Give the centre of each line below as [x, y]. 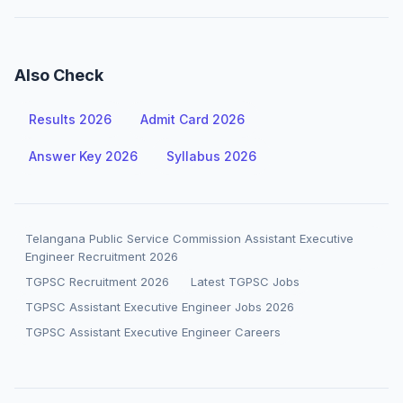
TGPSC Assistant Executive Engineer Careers [153, 332]
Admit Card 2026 [193, 119]
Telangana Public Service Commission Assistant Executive [189, 238]
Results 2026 [70, 119]
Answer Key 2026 [83, 156]
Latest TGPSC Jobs [245, 282]
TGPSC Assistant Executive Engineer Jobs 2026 [160, 307]
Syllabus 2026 [211, 156]
